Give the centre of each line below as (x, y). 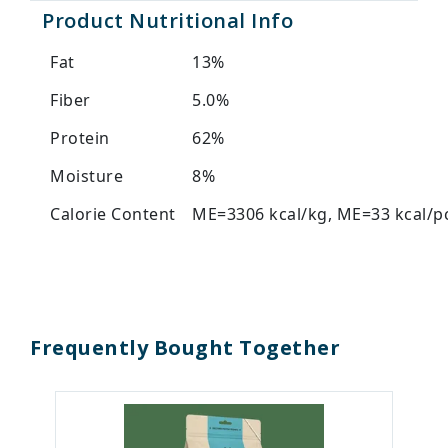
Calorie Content (113, 214)
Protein (80, 138)
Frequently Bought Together (185, 348)
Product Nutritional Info (167, 21)
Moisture (86, 176)
